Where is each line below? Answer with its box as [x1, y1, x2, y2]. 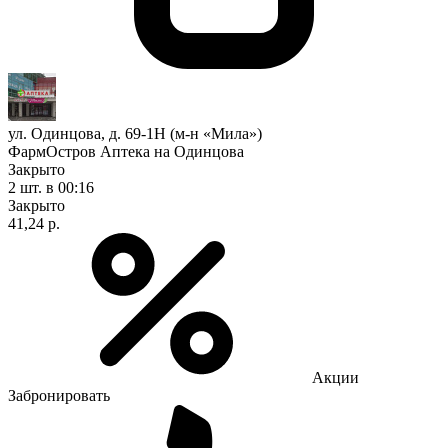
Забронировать [8, 386, 110, 404]
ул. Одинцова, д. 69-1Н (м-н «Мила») [8, 124, 262, 142]
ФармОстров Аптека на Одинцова [8, 142, 244, 160]
